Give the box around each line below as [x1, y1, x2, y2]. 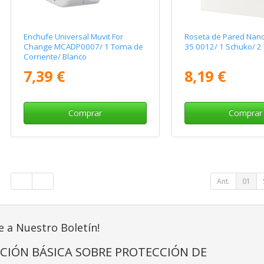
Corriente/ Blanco [24, 51, 87, 62]
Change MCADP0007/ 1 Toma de [24, 41, 144, 52]
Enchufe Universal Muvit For [24, 31, 124, 42]
